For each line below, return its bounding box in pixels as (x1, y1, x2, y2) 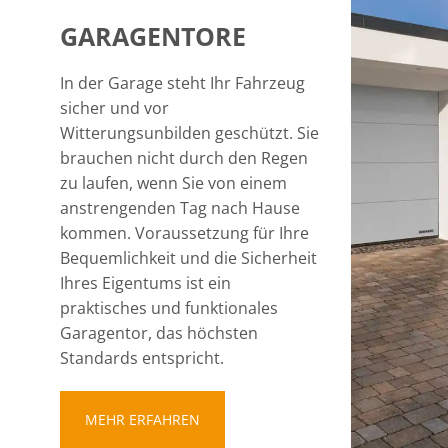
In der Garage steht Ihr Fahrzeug (60, 72, 305, 94)
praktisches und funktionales (60, 297, 278, 319)
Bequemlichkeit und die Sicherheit (60, 247, 317, 269)
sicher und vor (60, 97, 169, 119)
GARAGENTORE (60, 19, 246, 53)
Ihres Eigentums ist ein (60, 272, 231, 294)
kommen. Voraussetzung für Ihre (60, 222, 309, 244)
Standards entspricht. (60, 347, 224, 369)
